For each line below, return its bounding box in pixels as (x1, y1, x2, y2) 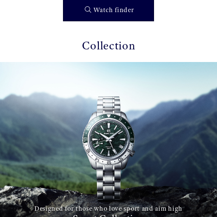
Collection (81, 38, 136, 53)
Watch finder (93, 6, 134, 15)
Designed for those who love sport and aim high (34, 204, 183, 213)
